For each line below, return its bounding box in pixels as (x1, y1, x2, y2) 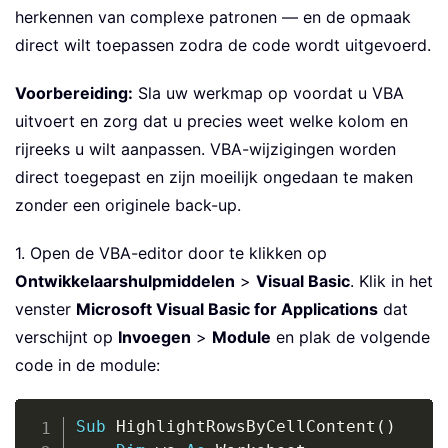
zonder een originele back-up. (15, 195, 241, 216)
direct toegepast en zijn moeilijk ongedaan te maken (15, 167, 413, 188)
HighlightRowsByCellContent (105, 417, 376, 437)
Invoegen (118, 327, 191, 348)
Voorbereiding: (15, 83, 133, 104)
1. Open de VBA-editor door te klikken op (15, 243, 327, 264)
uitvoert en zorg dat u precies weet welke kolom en (15, 111, 408, 132)
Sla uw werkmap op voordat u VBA (133, 83, 404, 104)
